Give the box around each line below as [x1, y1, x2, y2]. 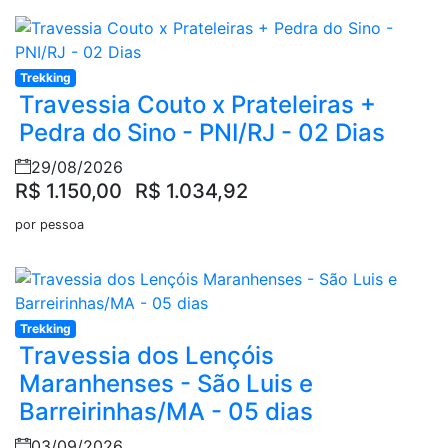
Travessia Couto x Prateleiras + [19, 89, 376, 119]
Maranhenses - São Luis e [19, 368, 313, 398]
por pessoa [15, 216, 84, 232]
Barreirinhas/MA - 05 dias [19, 396, 313, 426]
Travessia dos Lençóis [19, 340, 274, 370]
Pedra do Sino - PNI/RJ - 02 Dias [19, 117, 385, 147]
